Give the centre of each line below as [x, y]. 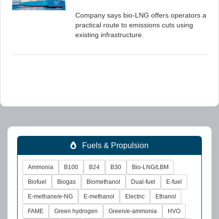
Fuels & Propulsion [112, 145]
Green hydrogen [76, 211]
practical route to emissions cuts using [134, 25]
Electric [135, 197]
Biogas [66, 182]
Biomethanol [103, 182]
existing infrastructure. [109, 35]
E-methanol [99, 197]
